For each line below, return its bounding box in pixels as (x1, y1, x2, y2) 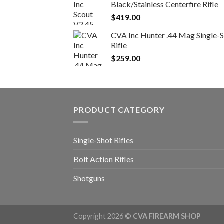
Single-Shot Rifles (73, 135, 133, 145)
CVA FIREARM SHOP (133, 211, 201, 220)
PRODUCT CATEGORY (73, 105, 165, 115)
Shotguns (73, 173, 105, 183)
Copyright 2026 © (73, 211, 133, 220)
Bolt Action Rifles (73, 154, 134, 164)
